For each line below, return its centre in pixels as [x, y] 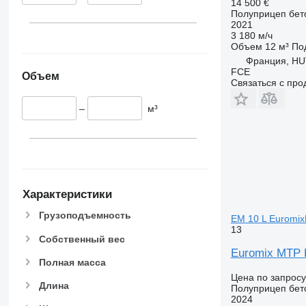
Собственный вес [82, 239]
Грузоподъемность [85, 215]
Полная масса [72, 262]
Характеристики [67, 194]
